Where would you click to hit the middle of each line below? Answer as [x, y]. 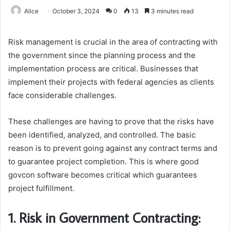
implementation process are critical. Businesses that [103, 68]
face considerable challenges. [62, 95]
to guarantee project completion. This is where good [103, 161]
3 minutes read [171, 11]
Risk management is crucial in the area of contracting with [113, 42]
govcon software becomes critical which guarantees [103, 175]
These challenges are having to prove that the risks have [111, 121]
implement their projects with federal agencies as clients [111, 82]
